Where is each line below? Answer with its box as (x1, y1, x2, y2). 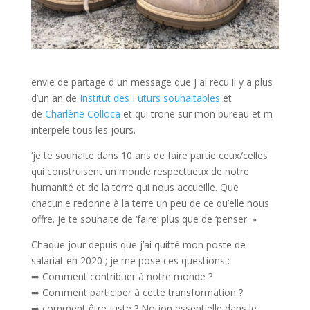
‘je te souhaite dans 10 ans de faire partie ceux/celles (30, 148, 268, 162)
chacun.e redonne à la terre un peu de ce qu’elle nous (30, 196, 269, 210)
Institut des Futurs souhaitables (79, 91, 220, 104)
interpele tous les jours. (30, 122, 136, 136)
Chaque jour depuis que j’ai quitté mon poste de (30, 237, 246, 251)
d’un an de (30, 91, 80, 104)
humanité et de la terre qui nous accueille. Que (30, 180, 239, 194)
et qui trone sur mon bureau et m (120, 107, 273, 120)
